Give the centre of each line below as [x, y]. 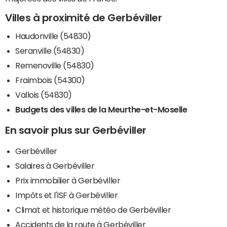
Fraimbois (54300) [50, 80]
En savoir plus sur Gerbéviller [76, 130]
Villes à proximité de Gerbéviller [84, 18]
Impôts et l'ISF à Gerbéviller [67, 195]
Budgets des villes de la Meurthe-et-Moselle [101, 109]
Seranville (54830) [50, 50]
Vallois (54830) [44, 94]
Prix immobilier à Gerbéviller [68, 180]
